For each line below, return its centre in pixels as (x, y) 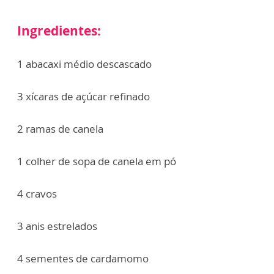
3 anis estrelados (57, 226)
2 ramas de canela (60, 129)
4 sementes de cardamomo (83, 259)
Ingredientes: (59, 31)
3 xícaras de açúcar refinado (83, 97)
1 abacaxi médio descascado (84, 64)
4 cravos (37, 194)
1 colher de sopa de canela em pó (97, 161)
